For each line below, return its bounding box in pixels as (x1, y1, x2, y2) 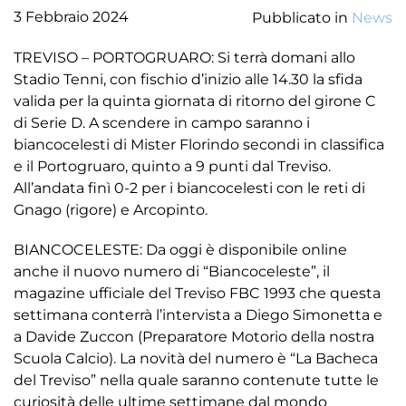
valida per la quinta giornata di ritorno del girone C (14, 92, 376, 110)
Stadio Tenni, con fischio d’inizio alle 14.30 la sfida (14, 71, 362, 88)
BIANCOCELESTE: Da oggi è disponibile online (14, 241, 347, 258)
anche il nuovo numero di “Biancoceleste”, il (14, 263, 330, 280)
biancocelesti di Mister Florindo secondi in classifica (14, 136, 384, 153)
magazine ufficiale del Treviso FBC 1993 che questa (14, 285, 381, 302)
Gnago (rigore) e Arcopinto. (14, 201, 208, 218)
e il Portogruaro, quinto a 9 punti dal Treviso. (14, 158, 331, 175)
